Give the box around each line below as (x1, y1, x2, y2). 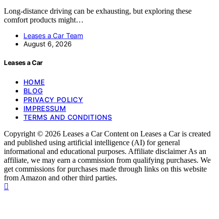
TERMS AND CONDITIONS (23, 112, 112, 121)
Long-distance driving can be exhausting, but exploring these (4, 7, 192, 16)
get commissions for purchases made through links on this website (4, 164, 207, 173)
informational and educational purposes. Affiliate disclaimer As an (4, 147, 206, 155)
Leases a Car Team (23, 31, 84, 40)
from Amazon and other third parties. (4, 173, 117, 182)
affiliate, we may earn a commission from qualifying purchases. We (4, 155, 211, 164)
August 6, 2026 (23, 40, 72, 48)
